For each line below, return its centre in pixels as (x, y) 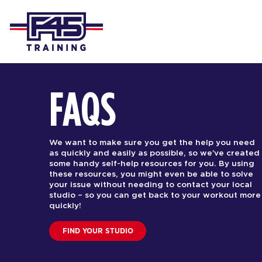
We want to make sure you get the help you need (152, 142)
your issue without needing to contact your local (151, 185)
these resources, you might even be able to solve (151, 174)
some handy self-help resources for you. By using (152, 163)
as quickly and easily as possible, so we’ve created (155, 153)
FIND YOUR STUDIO (98, 231)
